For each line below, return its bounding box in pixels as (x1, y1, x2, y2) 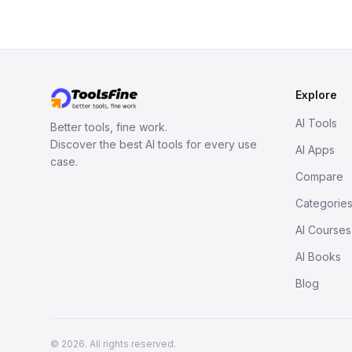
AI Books (295, 250, 341, 263)
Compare (295, 170, 343, 183)
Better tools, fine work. (50, 120, 167, 134)
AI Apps (295, 143, 335, 156)
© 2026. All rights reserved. (50, 338, 176, 350)
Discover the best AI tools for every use (50, 137, 257, 151)
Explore (295, 88, 337, 101)
